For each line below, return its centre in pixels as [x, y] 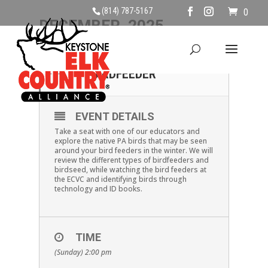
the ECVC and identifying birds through [120, 179]
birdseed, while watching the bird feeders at [130, 170]
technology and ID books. [98, 189]
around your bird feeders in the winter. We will [133, 150]
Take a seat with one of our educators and [127, 131]
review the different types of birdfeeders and [131, 160]
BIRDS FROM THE [136, 58]
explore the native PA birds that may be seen [130, 141]
